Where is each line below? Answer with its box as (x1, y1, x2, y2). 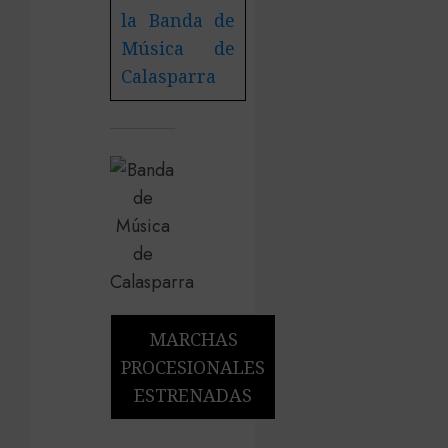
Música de (121, 36, 235, 60)
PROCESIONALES (121, 355, 265, 379)
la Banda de (121, 8, 235, 32)
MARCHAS (148, 327, 238, 351)
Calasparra (121, 64, 216, 88)
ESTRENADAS (134, 383, 252, 407)
